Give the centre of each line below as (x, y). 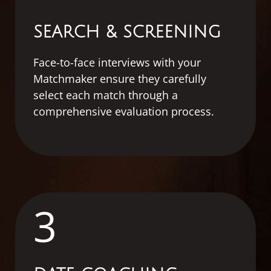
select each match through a (106, 95)
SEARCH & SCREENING (127, 32)
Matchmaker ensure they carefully (120, 78)
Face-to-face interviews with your (117, 62)
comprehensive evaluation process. (124, 111)
